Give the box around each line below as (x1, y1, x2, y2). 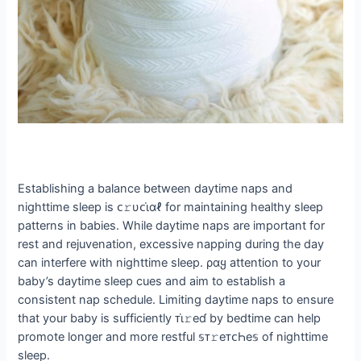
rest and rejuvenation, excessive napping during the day (18, 236, 325, 251)
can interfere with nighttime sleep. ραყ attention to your (18, 255, 322, 270)
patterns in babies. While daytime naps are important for (18, 218, 326, 233)
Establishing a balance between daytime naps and (18, 180, 293, 196)
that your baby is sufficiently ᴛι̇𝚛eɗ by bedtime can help (18, 310, 322, 326)
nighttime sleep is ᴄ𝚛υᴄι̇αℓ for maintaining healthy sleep (18, 199, 324, 214)
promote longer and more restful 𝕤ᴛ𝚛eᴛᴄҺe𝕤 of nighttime (18, 329, 329, 344)
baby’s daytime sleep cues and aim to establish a (18, 273, 286, 288)
